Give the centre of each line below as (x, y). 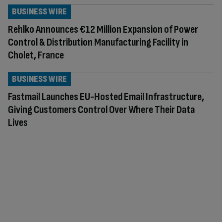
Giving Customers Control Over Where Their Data (101, 110)
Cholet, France (36, 55)
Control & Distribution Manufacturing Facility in (98, 42)
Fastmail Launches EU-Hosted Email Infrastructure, (106, 97)
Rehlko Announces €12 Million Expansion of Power (103, 29)
